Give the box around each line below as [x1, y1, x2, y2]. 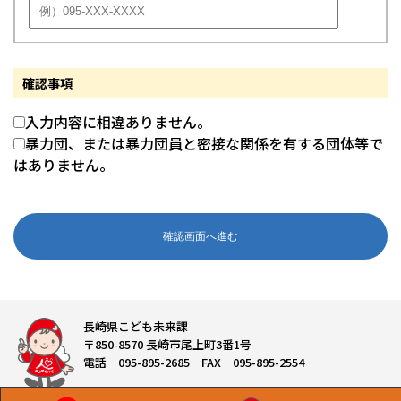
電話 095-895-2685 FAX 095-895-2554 [83, 354, 305, 371]
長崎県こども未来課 [83, 318, 189, 336]
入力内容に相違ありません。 [25, 111, 211, 133]
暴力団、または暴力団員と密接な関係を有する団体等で [25, 132, 383, 155]
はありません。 [13, 154, 114, 176]
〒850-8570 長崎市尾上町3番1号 [83, 336, 252, 354]
